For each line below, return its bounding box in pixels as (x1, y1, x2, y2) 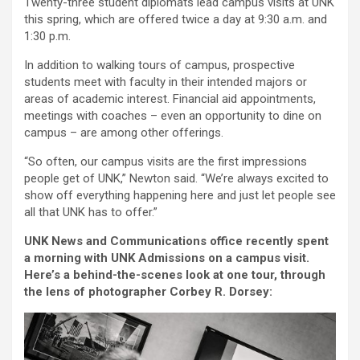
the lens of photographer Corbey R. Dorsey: (24, 284, 272, 300)
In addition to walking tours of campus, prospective (24, 58, 295, 73)
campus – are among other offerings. (24, 125, 223, 141)
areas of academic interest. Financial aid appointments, (24, 92, 316, 107)
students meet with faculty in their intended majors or (24, 75, 307, 90)
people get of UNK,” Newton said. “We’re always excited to (24, 171, 329, 186)
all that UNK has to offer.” (24, 205, 157, 220)
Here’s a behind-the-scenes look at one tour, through (24, 268, 325, 283)
